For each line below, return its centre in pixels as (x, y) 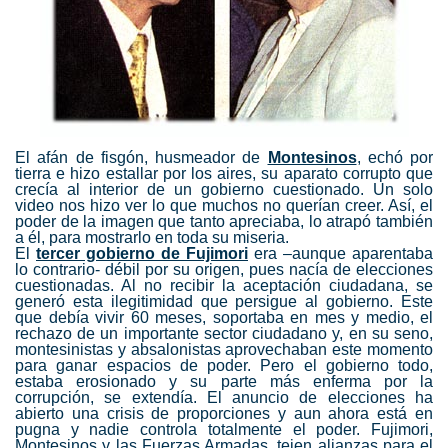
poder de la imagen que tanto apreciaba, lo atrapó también (224, 221)
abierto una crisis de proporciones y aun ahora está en (224, 413)
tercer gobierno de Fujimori (142, 253)
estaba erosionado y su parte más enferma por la (224, 381)
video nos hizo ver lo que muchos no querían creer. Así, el (224, 205)
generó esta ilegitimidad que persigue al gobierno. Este (224, 301)
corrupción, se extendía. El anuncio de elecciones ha (224, 397)
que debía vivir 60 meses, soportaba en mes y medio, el (224, 317)
